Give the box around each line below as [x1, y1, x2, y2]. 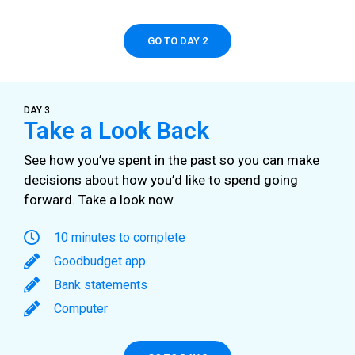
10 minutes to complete [54, 230, 185, 246]
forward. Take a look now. [24, 191, 176, 208]
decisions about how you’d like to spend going [24, 171, 298, 188]
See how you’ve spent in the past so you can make [24, 151, 319, 168]
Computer [54, 301, 108, 317]
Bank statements [54, 277, 147, 293]
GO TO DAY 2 [147, 34, 208, 47]
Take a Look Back [24, 116, 209, 144]
